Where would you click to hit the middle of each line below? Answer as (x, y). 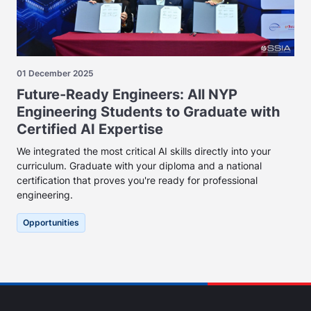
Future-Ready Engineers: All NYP (127, 95)
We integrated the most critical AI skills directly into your (144, 151)
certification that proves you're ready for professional (137, 180)
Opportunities (51, 223)
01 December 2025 (55, 74)
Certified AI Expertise (90, 129)
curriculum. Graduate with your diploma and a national (139, 166)
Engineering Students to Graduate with (148, 112)
